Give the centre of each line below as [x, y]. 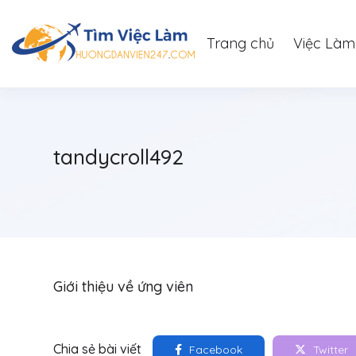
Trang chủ [240, 43]
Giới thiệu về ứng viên [123, 286]
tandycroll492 [118, 157]
